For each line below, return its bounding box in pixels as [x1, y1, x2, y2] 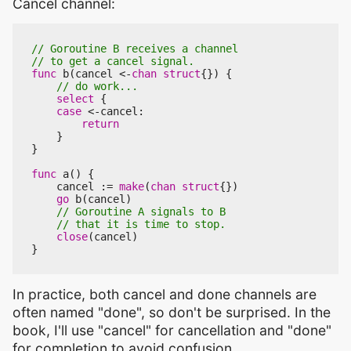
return [81, 117, 119, 130]
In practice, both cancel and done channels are [13, 285, 317, 302]
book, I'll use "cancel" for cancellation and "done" [13, 321, 331, 338]
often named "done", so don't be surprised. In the [13, 303, 331, 320]
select [56, 92, 94, 105]
